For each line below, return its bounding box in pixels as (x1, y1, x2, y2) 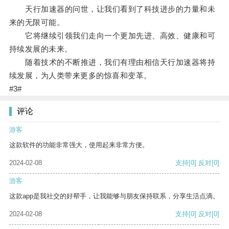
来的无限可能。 (9, 18, 65, 27)
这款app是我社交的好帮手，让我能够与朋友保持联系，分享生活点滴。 (9, 192, 219, 200)
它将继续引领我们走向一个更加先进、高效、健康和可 (9, 31, 216, 40)
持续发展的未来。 (9, 44, 73, 54)
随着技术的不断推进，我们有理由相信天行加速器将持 (9, 58, 216, 67)
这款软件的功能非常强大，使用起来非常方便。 (9, 141, 149, 149)
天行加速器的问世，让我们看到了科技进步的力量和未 (9, 5, 216, 14)
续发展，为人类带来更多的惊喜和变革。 (9, 71, 152, 80)
